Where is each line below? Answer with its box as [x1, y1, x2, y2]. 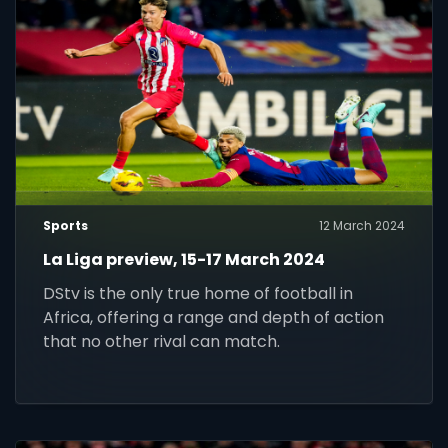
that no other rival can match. [43, 329, 281, 353]
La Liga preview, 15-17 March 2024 [43, 247, 326, 271]
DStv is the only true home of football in [43, 281, 354, 305]
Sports [43, 216, 89, 234]
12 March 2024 [318, 216, 405, 234]
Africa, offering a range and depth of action [43, 305, 385, 329]
